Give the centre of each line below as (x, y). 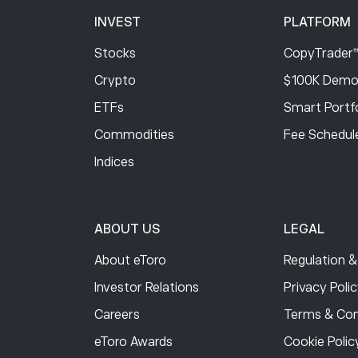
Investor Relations (146, 288)
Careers (117, 315)
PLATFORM (317, 23)
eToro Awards (133, 342)
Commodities (134, 135)
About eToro (130, 261)
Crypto (115, 81)
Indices (114, 163)
